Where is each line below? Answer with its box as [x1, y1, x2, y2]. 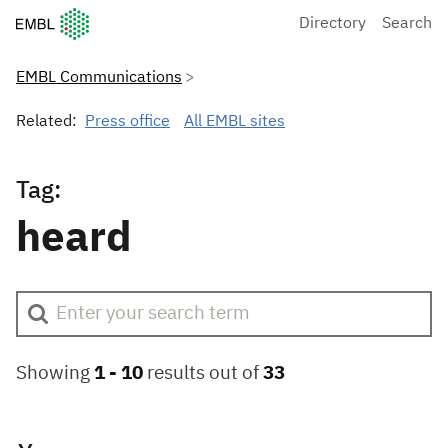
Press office [85, 114, 170, 130]
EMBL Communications [16, 70, 182, 86]
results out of [143, 364, 263, 383]
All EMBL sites [184, 114, 285, 130]
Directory [299, 15, 366, 32]
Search [382, 15, 432, 32]
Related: [16, 114, 77, 130]
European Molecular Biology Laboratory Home [16, 10, 346, 26]
